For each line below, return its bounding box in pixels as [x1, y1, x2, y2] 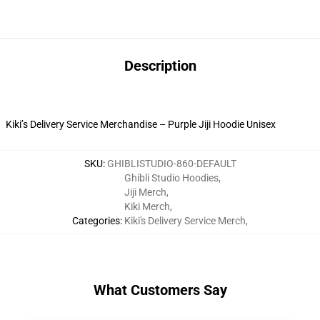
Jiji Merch [124, 186, 166, 198]
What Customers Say [93, 281, 227, 299]
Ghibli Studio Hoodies [124, 172, 219, 184]
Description [124, 57, 196, 74]
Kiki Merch [124, 201, 170, 212]
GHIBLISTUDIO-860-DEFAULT [106, 158, 236, 169]
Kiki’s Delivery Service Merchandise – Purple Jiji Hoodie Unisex [6, 119, 276, 130]
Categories [72, 215, 120, 226]
